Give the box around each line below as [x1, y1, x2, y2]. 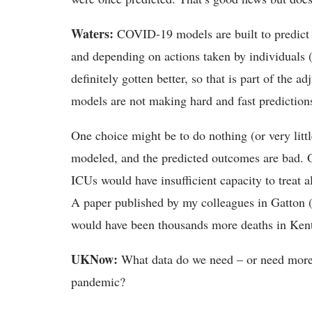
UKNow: [71, 250, 121, 268]
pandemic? [71, 273, 125, 290]
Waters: [71, 24, 117, 42]
